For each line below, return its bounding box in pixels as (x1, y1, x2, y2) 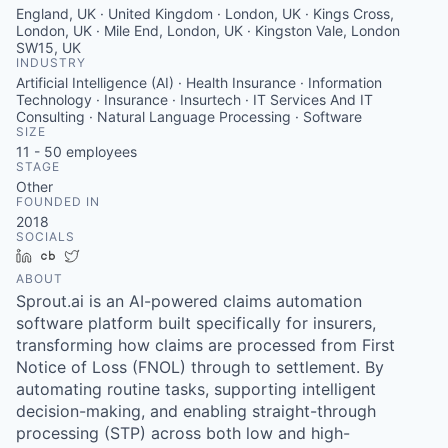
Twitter (87, 247, 132, 264)
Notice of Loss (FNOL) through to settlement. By (16, 357, 384, 377)
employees (62, 143, 137, 160)
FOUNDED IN (16, 194, 100, 209)
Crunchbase (63, 247, 142, 264)
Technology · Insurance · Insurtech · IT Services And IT (16, 91, 373, 108)
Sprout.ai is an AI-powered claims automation (16, 291, 362, 311)
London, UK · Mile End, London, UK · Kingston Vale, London (16, 22, 400, 39)
